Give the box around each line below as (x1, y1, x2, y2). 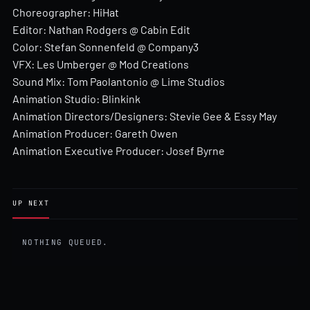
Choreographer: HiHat (12, 6, 119, 19)
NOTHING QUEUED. (22, 237, 109, 247)
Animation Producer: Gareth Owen (12, 127, 178, 140)
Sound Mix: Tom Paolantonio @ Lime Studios (12, 75, 225, 89)
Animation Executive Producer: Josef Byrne (12, 144, 225, 158)
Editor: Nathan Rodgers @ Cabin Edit (12, 23, 190, 37)
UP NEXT (12, 198, 50, 208)
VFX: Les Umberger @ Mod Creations (12, 57, 189, 71)
